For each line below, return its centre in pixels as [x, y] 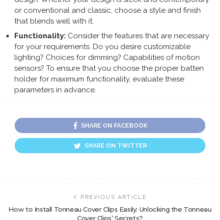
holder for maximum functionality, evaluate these [99, 79]
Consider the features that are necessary [137, 36]
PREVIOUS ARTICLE [113, 197]
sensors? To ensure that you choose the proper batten [109, 68]
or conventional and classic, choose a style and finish [107, 10]
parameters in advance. [55, 90]
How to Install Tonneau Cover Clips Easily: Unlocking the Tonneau [110, 209]
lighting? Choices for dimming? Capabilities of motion [107, 57]
